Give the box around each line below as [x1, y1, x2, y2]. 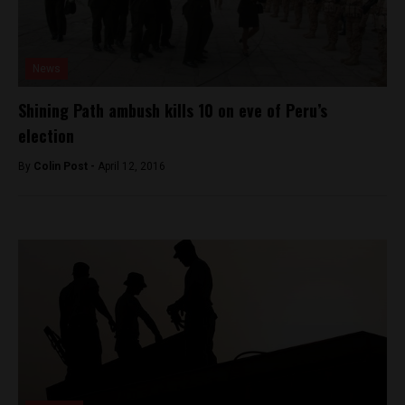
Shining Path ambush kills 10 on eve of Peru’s [18, 99, 327, 122]
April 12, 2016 [98, 160, 165, 173]
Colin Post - [33, 160, 98, 173]
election [18, 124, 74, 147]
